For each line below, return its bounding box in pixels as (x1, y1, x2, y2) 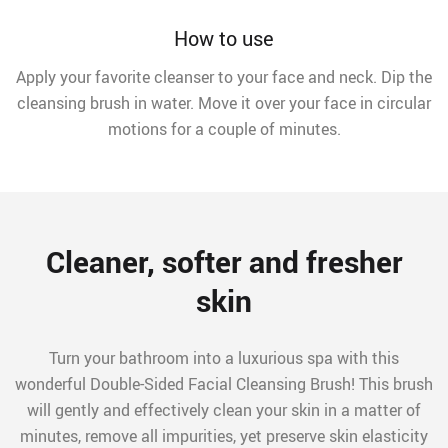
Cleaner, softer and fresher (45, 241, 403, 283)
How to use (174, 25, 274, 53)
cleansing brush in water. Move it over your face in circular (17, 92, 431, 115)
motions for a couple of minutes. (107, 118, 341, 141)
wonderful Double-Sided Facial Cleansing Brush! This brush (15, 373, 433, 396)
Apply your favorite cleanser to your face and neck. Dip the (16, 66, 432, 89)
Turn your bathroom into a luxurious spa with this (49, 347, 399, 370)
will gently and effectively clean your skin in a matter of (27, 399, 421, 422)
